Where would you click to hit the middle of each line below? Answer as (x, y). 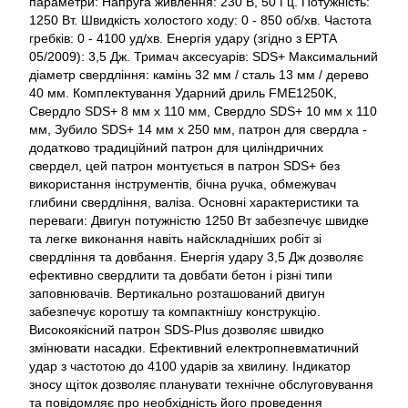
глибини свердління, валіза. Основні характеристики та (194, 202)
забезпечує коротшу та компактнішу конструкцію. (175, 311)
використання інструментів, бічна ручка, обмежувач (183, 184)
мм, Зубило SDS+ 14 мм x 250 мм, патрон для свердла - (198, 129)
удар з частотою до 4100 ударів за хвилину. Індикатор (190, 366)
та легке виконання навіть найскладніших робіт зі (175, 239)
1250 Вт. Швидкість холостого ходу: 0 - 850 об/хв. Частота (200, 20)
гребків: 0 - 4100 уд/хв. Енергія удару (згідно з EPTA (183, 38)
